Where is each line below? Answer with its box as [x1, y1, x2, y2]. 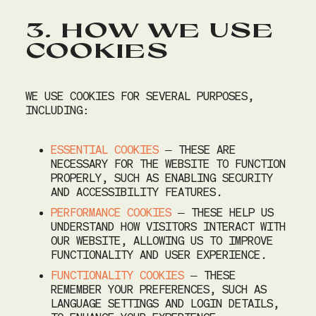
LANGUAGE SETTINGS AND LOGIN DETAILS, [51, 297, 280, 310]
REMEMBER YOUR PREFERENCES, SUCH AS [51, 283, 267, 296]
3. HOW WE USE [25, 17, 274, 43]
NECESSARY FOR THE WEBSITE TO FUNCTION [51, 157, 286, 170]
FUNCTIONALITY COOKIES [51, 269, 185, 281]
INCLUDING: [25, 104, 90, 116]
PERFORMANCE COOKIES [51, 206, 172, 219]
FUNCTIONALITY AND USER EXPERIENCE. [51, 248, 267, 261]
